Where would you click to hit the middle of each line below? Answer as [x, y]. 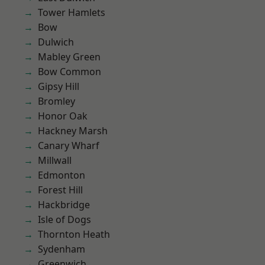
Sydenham [62, 249]
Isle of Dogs [64, 219]
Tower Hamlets [72, 12]
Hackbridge [64, 205]
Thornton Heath [74, 234]
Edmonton [62, 175]
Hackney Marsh [73, 131]
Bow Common [70, 72]
